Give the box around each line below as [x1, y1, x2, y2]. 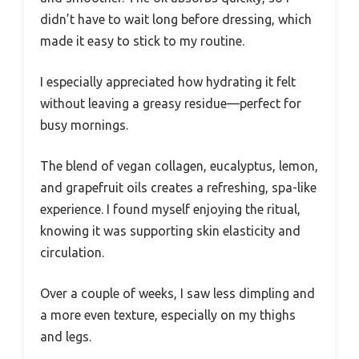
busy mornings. [40, 117, 128, 132]
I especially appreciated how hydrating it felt [40, 74, 296, 89]
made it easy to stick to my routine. [40, 33, 244, 48]
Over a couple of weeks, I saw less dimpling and [40, 285, 315, 301]
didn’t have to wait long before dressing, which [40, 11, 312, 26]
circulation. [40, 244, 104, 260]
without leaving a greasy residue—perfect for [40, 95, 301, 111]
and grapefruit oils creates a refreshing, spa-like [40, 179, 317, 195]
